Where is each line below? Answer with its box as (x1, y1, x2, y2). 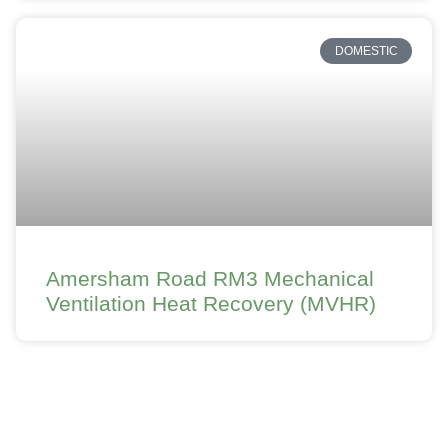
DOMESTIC (334, 44, 398, 59)
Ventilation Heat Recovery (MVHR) (46, 292, 376, 315)
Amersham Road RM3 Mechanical (46, 267, 374, 290)
